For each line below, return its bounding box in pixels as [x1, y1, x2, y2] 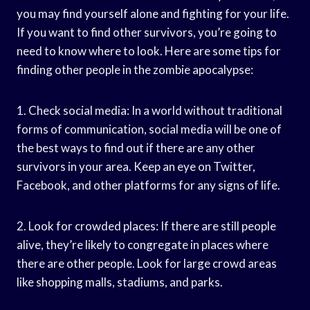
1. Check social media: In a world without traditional [17, 102, 282, 118]
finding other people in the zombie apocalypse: [17, 62, 253, 77]
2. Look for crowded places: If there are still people [17, 218, 276, 233]
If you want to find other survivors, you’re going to [17, 24, 277, 39]
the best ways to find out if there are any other [17, 140, 255, 155]
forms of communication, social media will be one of [17, 121, 282, 136]
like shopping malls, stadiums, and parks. [17, 274, 223, 289]
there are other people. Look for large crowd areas [17, 255, 277, 271]
